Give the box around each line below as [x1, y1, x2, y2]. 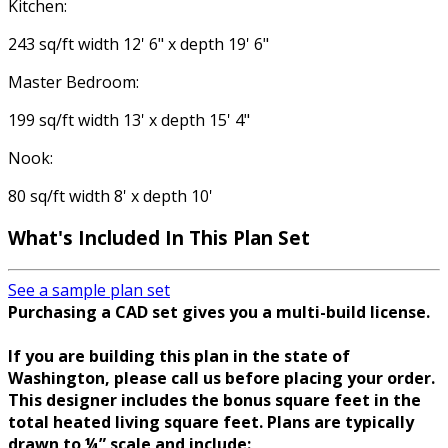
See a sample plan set [8, 279, 170, 302]
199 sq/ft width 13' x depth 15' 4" [8, 108, 250, 131]
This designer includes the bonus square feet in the [8, 389, 421, 412]
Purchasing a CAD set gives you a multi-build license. [8, 301, 430, 324]
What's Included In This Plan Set [8, 225, 310, 251]
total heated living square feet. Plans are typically [8, 411, 414, 434]
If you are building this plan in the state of [8, 345, 350, 368]
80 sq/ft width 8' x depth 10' [8, 184, 213, 207]
